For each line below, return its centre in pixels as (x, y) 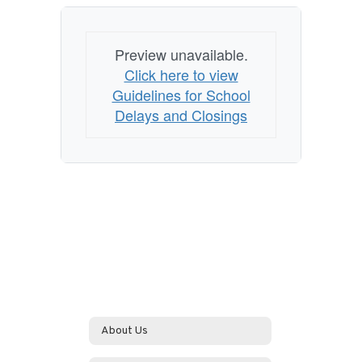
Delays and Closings (181, 115)
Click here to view (181, 74)
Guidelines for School (181, 95)
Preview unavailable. (181, 54)
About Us (124, 330)
